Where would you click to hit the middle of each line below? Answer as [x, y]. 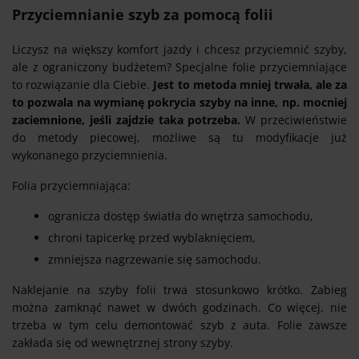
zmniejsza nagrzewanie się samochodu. [155, 259]
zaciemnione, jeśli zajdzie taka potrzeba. [127, 119]
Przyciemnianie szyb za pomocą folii [143, 14]
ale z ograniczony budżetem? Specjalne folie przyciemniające [179, 67]
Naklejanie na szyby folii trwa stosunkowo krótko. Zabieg [179, 289]
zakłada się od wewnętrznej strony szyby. [123, 342]
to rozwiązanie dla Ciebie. [83, 84]
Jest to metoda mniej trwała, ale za [250, 84]
